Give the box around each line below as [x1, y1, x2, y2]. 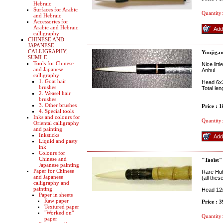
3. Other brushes [39, 102, 77, 108]
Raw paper [44, 198, 69, 204]
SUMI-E [28, 54, 47, 60]
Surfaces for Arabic [33, 6, 78, 12]
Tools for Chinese [33, 60, 74, 66]
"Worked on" [44, 210, 74, 216]
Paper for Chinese [33, 168, 74, 174]
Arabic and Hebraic [33, 24, 78, 30]
